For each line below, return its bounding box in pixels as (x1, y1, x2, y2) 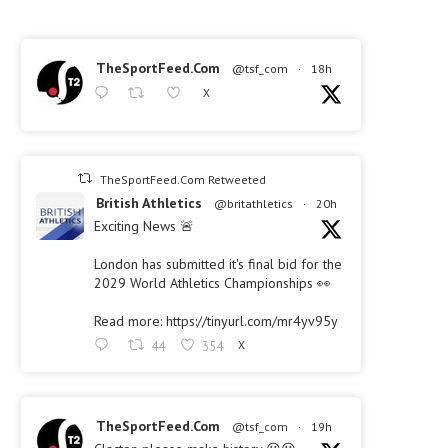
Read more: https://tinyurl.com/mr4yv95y (94, 311, 338, 330)
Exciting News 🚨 (94, 216, 194, 235)
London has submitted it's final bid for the (94, 254, 342, 273)
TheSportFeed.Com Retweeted (100, 171, 267, 187)
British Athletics (96, 193, 202, 212)
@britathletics (214, 195, 293, 211)
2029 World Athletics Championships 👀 (94, 273, 331, 292)
